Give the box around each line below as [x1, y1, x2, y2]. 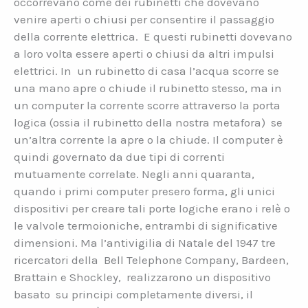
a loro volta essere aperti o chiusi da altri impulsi [14, 47, 274, 61]
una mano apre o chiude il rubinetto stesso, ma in [14, 81, 282, 96]
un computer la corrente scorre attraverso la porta [14, 98, 280, 113]
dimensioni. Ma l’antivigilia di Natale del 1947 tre [14, 236, 276, 250]
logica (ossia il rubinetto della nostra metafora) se [14, 115, 283, 130]
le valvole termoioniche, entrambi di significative [14, 219, 278, 233]
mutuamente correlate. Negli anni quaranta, [14, 167, 254, 181]
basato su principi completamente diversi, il [14, 287, 253, 302]
